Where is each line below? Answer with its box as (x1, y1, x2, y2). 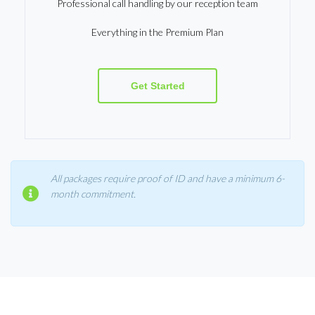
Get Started (130, 80, 185, 91)
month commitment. (51, 188, 136, 200)
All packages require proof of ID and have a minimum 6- (51, 172, 285, 184)
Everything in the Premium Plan (91, 26, 224, 38)
